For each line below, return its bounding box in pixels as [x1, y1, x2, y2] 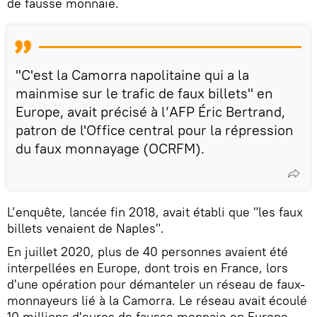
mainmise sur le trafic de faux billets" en [16, 84, 273, 102]
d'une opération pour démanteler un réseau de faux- [7, 276, 305, 292]
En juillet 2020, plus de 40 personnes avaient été [7, 243, 288, 260]
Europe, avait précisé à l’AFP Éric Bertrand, [16, 103, 285, 120]
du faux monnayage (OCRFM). [16, 139, 204, 157]
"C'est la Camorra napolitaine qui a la [16, 66, 249, 83]
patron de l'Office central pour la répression [16, 121, 294, 139]
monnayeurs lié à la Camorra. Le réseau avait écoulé [7, 292, 307, 309]
